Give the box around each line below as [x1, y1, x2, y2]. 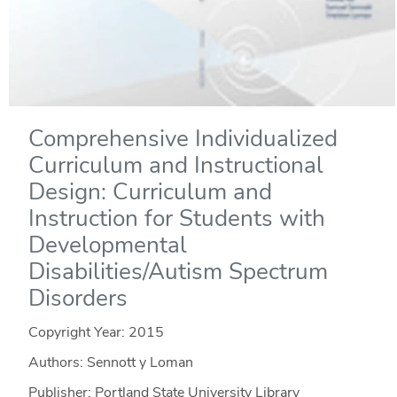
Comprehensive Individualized [27, 123, 338, 155]
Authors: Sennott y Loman [27, 353, 193, 373]
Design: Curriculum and [27, 176, 272, 208]
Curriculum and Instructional [27, 150, 323, 182]
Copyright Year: [27, 323, 128, 343]
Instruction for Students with [27, 203, 325, 235]
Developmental [27, 230, 187, 261]
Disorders [27, 283, 128, 315]
